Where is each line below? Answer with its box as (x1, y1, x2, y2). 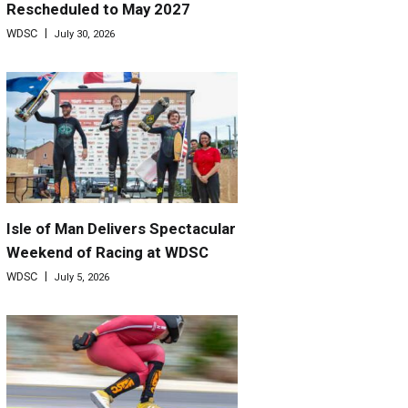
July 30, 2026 (54, 28, 116, 41)
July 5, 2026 (54, 270, 110, 283)
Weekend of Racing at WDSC (6, 242, 209, 261)
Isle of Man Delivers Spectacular (6, 219, 236, 238)
